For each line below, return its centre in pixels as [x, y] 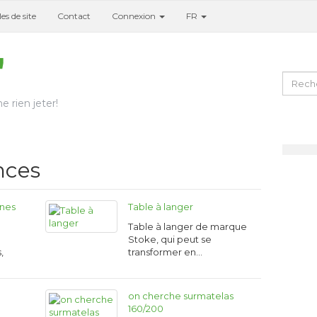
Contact [74, 16]
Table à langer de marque [187, 226]
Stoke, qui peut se [169, 239]
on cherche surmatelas [180, 296]
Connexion [135, 16]
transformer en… [165, 252]
